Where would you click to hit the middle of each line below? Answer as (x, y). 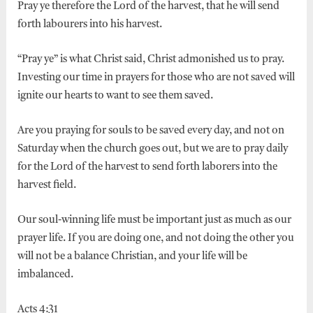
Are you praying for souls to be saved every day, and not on (151, 131)
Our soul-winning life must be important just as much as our (154, 220)
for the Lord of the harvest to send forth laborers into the (147, 167)
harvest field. (46, 185)
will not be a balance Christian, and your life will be (132, 256)
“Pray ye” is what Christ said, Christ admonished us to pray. (151, 59)
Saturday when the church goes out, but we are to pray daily (152, 149)
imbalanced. (45, 275)
